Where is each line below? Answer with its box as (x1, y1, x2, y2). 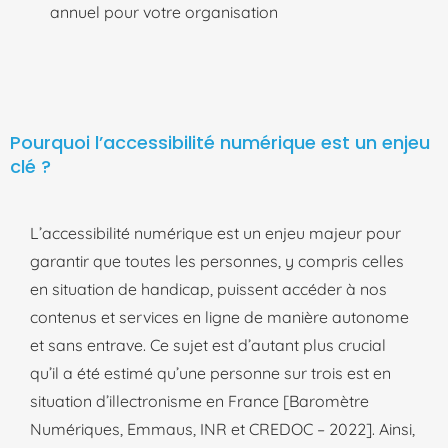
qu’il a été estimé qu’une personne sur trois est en (30, 363, 391, 383)
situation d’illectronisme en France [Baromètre (30, 391, 369, 411)
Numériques (30, 419, 120, 439)
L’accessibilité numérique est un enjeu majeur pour (30, 223, 401, 243)
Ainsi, (375, 419, 415, 439)
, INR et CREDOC (193, 419, 317, 439)
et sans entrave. (30, 335, 150, 355)
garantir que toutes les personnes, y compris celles (30, 251, 404, 271)
